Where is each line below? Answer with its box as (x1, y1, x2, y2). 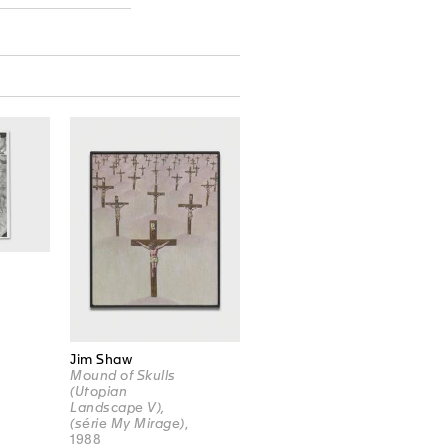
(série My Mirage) (70, 416, 185, 432)
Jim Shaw (70, 352, 133, 368)
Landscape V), (70, 400, 165, 416)
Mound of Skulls (70, 368, 176, 384)
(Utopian (70, 384, 128, 400)
